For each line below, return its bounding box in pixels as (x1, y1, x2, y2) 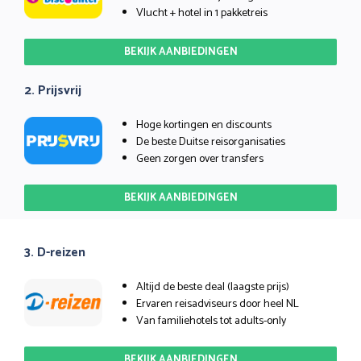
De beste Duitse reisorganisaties (136, 132, 285, 151)
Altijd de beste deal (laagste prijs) (136, 277, 289, 297)
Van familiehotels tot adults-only (136, 311, 286, 330)
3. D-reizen (24, 241, 85, 263)
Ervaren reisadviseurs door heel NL (136, 294, 299, 313)
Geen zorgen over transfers (136, 149, 263, 168)
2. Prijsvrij (24, 79, 81, 102)
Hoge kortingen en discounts (136, 115, 272, 135)
